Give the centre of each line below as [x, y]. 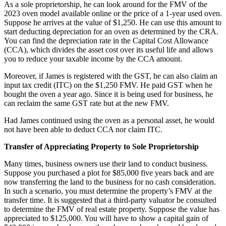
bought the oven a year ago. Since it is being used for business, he [108, 94]
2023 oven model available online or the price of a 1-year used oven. [113, 14]
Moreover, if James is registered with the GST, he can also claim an [111, 76]
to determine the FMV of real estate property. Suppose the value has [112, 209]
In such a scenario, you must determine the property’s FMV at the [108, 191]
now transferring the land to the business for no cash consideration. [110, 182]
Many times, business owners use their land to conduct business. [106, 164]
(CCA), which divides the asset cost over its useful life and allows [108, 50]
